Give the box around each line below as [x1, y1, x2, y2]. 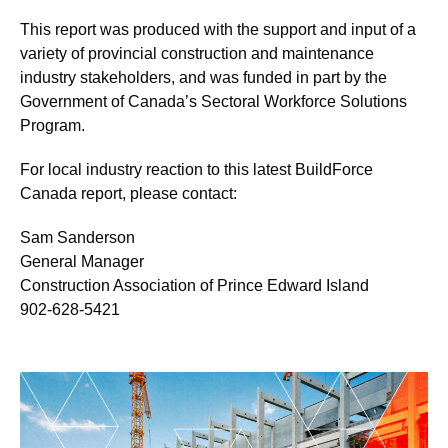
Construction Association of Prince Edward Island [20, 277, 373, 294]
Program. [20, 117, 85, 134]
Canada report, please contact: [20, 185, 237, 202]
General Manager [20, 253, 148, 270]
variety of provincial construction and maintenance [20, 45, 374, 62]
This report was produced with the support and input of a [20, 21, 416, 38]
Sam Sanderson [20, 229, 139, 246]
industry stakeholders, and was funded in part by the [20, 69, 387, 86]
